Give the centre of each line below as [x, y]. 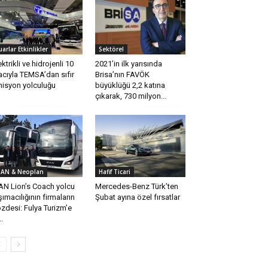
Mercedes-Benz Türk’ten [136, 187]
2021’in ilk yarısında [128, 64]
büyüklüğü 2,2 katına [130, 86]
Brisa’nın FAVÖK [122, 75]
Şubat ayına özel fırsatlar [137, 197]
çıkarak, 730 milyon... [130, 96]
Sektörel [111, 49]
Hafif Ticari [114, 172]
